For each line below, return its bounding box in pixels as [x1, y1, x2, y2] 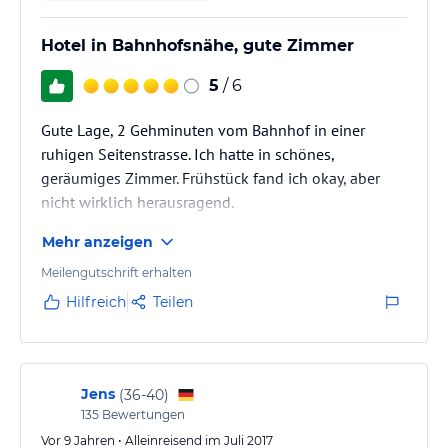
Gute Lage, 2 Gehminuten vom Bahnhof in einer [41, 120, 365, 140]
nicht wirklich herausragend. [41, 192, 234, 212]
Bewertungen [99, 407, 185, 422]
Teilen [153, 293, 193, 311]
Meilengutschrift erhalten [41, 265, 192, 280]
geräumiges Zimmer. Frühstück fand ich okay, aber [41, 168, 380, 188]
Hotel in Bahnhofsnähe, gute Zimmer [41, 36, 354, 55]
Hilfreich [66, 293, 126, 311]
